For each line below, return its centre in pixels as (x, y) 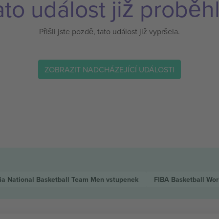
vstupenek (122, 179)
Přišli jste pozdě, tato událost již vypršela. (109, 31)
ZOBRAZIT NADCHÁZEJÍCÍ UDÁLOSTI (109, 69)
